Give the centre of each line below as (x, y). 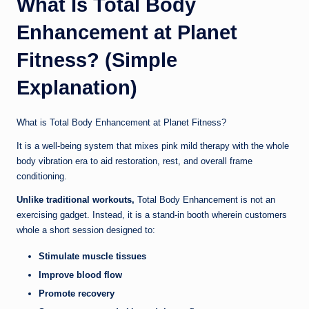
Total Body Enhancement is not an (206, 200)
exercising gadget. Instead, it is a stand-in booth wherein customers (152, 215)
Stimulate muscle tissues (92, 257)
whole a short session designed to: (86, 230)
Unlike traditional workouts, (77, 200)
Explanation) (77, 88)
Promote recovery (77, 294)
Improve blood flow (80, 275)
